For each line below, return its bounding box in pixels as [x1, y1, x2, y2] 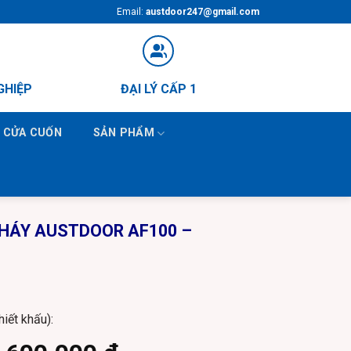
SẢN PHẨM [92, 126, 154, 139]
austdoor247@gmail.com [146, 5, 259, 17]
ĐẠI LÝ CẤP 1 [120, 81, 197, 96]
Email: [117, 5, 146, 17]
